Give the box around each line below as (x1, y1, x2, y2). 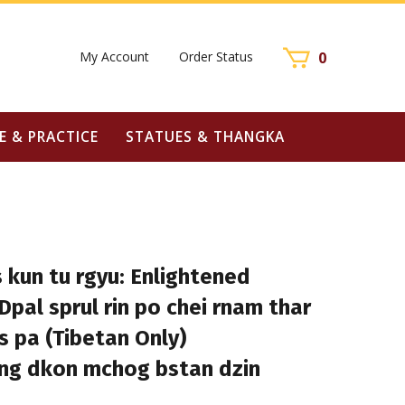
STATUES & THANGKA (125, 127, 285, 146)
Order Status (179, 47, 253, 65)
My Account (80, 47, 149, 65)
